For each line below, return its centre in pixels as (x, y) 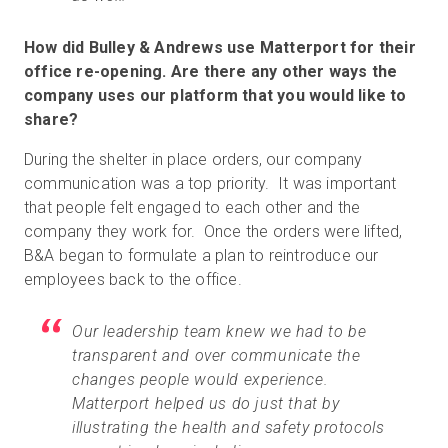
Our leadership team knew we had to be (219, 331)
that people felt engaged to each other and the (192, 207)
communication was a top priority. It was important (210, 183)
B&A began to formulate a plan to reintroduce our (201, 255)
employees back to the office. (135, 279)
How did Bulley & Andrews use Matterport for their (220, 47)
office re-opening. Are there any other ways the (211, 71)
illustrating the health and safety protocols (228, 427)
